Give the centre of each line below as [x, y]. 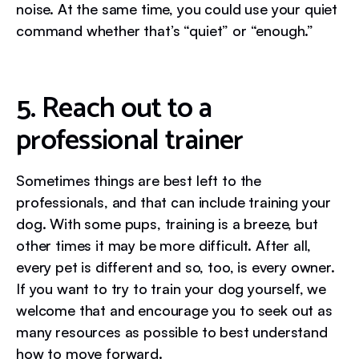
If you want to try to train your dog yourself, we [171, 288]
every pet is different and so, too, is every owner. [175, 266]
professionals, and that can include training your [174, 202]
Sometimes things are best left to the [139, 180]
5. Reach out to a [114, 108]
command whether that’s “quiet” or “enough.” [167, 30]
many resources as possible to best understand [172, 331]
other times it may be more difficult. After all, [164, 245]
